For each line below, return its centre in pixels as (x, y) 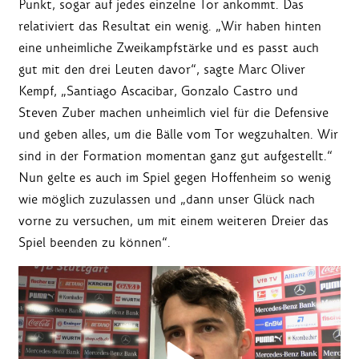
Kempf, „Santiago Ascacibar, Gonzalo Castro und (158, 91)
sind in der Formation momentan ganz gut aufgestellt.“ (175, 156)
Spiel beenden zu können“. (95, 243)
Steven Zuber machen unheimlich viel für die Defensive (173, 113)
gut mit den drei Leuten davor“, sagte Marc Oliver (162, 70)
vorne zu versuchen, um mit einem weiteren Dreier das (173, 221)
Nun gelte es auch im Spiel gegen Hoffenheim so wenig (175, 178)
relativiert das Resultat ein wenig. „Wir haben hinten (170, 26)
